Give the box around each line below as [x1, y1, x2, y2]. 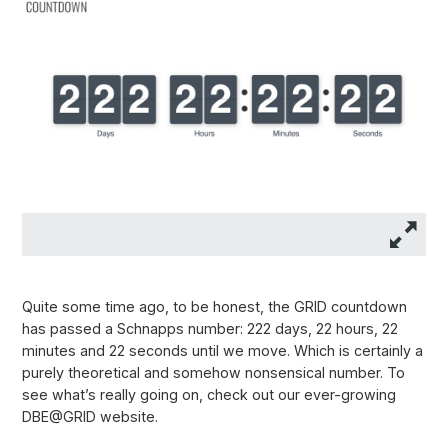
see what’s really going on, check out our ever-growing [22, 385, 396, 403]
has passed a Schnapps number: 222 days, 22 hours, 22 [22, 319, 398, 337]
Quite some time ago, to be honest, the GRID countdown [22, 297, 407, 315]
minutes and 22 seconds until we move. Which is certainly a [22, 341, 423, 359]
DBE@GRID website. [22, 407, 158, 425]
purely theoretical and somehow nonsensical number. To [22, 363, 405, 381]
